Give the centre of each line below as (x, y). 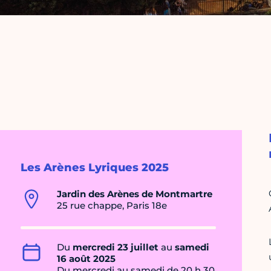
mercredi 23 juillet (116, 247)
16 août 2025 (86, 259)
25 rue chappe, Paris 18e (112, 206)
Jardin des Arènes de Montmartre (135, 194)
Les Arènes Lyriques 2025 (95, 168)
